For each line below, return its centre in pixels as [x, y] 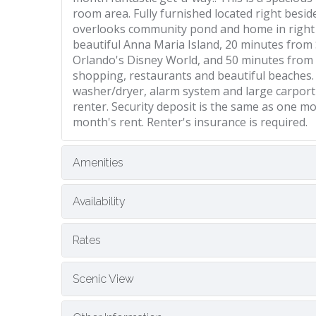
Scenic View [103, 279]
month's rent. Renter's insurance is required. [190, 122]
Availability [99, 201]
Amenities [98, 163]
